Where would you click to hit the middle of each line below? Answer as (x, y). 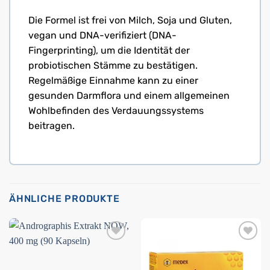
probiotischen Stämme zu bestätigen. (113, 66)
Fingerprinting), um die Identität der (109, 51)
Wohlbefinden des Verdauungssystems (116, 111)
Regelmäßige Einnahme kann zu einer (113, 81)
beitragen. (52, 126)
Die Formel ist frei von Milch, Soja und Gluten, (130, 20)
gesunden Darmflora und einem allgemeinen (129, 96)
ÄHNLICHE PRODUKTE (64, 199)
